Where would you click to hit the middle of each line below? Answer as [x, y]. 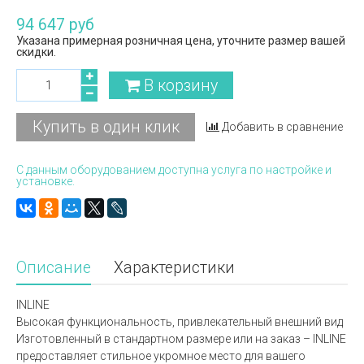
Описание [54, 267]
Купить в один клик [106, 127]
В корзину [180, 85]
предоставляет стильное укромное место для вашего [161, 355]
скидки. [36, 52]
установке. [45, 181]
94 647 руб [55, 25]
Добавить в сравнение [283, 127]
